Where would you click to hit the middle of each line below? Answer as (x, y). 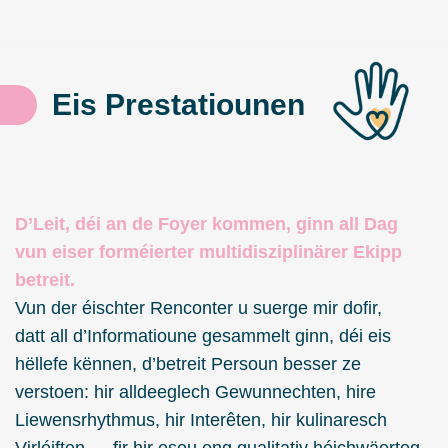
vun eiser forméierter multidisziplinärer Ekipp (208, 252)
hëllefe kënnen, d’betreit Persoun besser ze (188, 364)
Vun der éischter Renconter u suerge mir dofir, (198, 308)
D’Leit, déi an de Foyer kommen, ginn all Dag (206, 224)
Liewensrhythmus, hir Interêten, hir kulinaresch (201, 420)
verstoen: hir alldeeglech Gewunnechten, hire (195, 392)
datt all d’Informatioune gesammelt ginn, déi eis (203, 336)
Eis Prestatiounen (179, 105)
